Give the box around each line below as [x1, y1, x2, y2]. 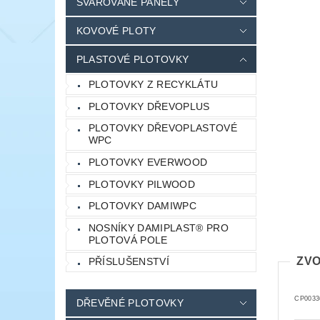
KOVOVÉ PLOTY [76, 25, 156, 37]
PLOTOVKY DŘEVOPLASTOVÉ [88, 122, 237, 134]
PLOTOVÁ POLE [88, 234, 168, 246]
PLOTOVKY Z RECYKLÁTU [88, 79, 219, 91]
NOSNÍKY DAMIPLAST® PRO [88, 221, 229, 234]
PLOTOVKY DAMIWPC [88, 200, 196, 212]
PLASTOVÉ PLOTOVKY [76, 54, 189, 66]
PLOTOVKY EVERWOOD [88, 156, 208, 169]
